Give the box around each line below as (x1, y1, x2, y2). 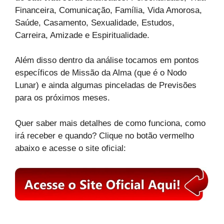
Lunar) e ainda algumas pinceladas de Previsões (15, 80, 196, 90)
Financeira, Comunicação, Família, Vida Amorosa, (15, 5, 202, 15)
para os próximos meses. (15, 93, 110, 103)
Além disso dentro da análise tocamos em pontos (15, 55, 199, 65)
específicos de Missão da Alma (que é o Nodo (15, 68, 186, 78)
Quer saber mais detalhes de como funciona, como (15, 118, 205, 128)
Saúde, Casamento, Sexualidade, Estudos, (15, 17, 174, 27)
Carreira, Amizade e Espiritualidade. (15, 30, 149, 40)
